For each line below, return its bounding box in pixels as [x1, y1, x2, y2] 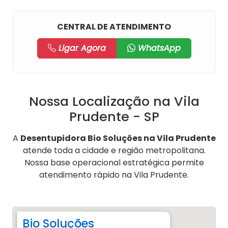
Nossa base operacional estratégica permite [24, 156, 204, 168]
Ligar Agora [55, 42, 106, 54]
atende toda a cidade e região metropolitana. [22, 144, 206, 156]
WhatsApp [135, 42, 181, 54]
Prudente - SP [69, 107, 159, 126]
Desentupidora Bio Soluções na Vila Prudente [20, 132, 216, 144]
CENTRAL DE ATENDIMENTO [57, 20, 171, 33]
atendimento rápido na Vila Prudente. [39, 168, 189, 181]
